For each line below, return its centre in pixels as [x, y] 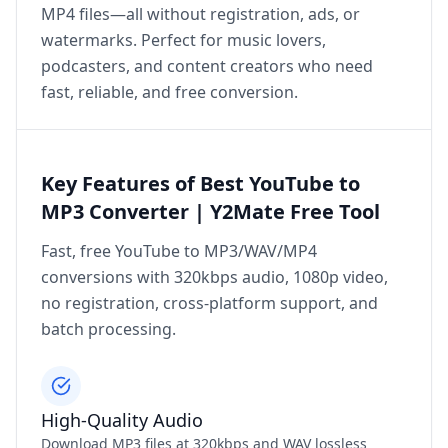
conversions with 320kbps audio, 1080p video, [214, 277]
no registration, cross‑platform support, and [209, 303]
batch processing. [108, 329]
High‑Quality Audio [122, 420]
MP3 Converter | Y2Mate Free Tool [210, 212]
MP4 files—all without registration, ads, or [200, 14]
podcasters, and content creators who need [207, 66]
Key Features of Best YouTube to [200, 184]
